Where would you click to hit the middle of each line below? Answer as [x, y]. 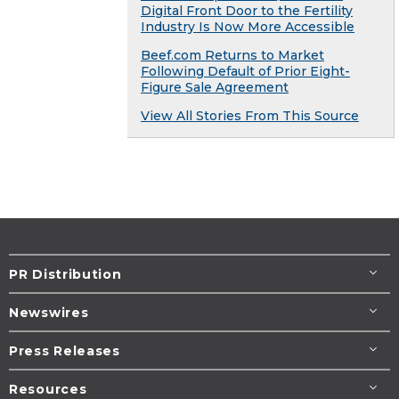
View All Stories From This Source [250, 116]
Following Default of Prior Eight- [245, 72]
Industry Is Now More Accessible [248, 27]
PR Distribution [65, 275]
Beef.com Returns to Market [232, 56]
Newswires [49, 313]
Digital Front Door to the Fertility [247, 11]
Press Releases [65, 351]
